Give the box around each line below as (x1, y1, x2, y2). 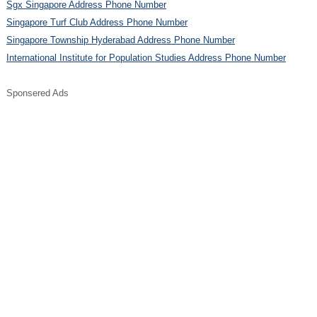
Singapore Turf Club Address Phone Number (6, 16, 188, 28)
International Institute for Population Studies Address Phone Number (6, 52, 286, 63)
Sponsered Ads (6, 87, 69, 98)
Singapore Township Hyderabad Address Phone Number (6, 34, 235, 45)
